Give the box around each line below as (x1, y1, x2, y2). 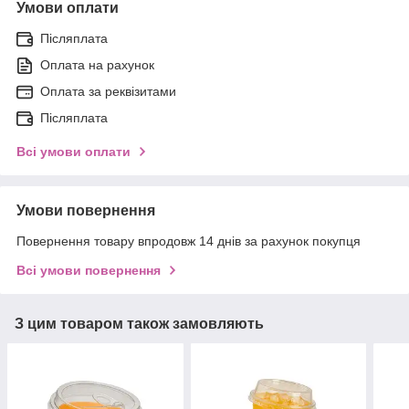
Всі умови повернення (16, 262, 161, 278)
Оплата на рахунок (40, 57, 154, 72)
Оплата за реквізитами (40, 83, 176, 99)
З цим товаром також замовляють (15, 315, 264, 331)
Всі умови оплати (16, 143, 131, 159)
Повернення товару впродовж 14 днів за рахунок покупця (16, 233, 361, 248)
